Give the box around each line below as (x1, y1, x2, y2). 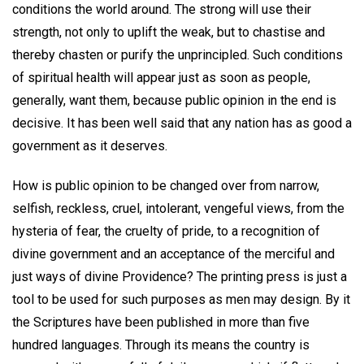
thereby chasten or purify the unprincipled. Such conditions (12, 47, 343, 63)
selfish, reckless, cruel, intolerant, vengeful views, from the (12, 200, 344, 216)
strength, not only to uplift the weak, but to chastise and (12, 24, 325, 41)
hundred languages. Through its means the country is (12, 336, 310, 353)
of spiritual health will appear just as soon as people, (12, 70, 310, 86)
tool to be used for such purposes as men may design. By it (12, 291, 350, 307)
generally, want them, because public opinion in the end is (12, 93, 336, 109)
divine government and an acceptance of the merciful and (12, 245, 335, 262)
